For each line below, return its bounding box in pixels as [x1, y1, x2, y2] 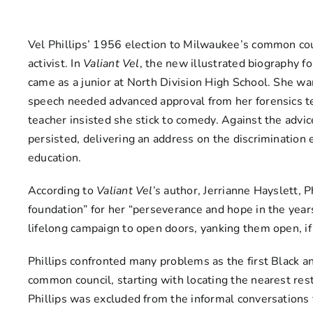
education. [27, 150, 82, 166]
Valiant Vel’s [96, 183, 161, 198]
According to [27, 183, 97, 198]
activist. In [27, 56, 84, 71]
